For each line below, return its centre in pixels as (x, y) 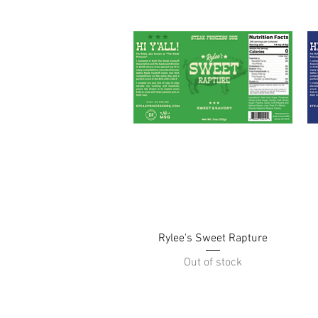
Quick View (213, 236)
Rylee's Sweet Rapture (213, 238)
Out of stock (213, 263)
